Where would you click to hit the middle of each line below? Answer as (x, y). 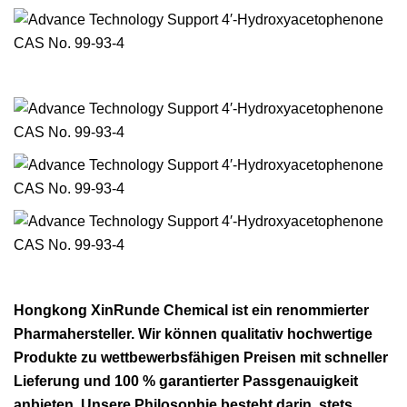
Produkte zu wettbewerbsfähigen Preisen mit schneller (201, 357)
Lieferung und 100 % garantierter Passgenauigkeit (186, 381)
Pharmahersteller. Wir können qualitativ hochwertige (193, 334)
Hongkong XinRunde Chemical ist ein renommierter (191, 310)
